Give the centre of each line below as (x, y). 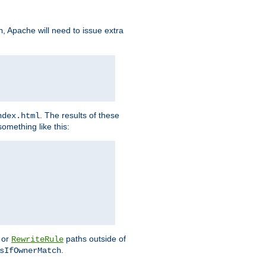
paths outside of (95, 239)
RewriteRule (37, 240)
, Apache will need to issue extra (63, 31)
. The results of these (80, 115)
